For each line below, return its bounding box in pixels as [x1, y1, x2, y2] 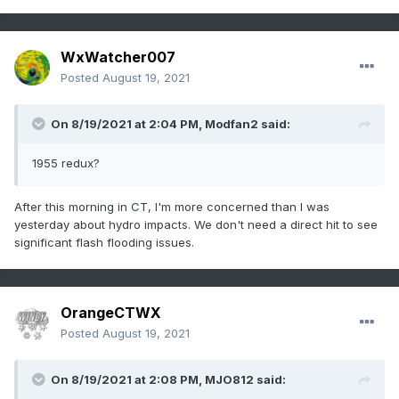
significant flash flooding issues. [14, 235, 198, 250]
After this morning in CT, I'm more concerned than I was [14, 199, 330, 215]
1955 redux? [32, 156, 100, 171]
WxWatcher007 [61, 48, 175, 67]
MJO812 [205, 372, 254, 387]
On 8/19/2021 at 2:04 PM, [51, 117, 205, 132]
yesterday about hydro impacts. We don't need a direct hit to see [14, 217, 378, 232]
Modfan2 [205, 117, 258, 132]
